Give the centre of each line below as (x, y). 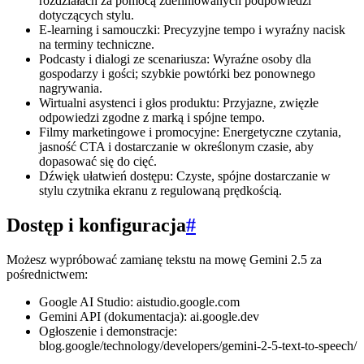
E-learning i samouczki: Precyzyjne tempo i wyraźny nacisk (192, 29)
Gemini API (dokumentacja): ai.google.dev (149, 316)
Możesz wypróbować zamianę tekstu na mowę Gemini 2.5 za (164, 259)
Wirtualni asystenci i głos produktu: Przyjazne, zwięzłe (179, 102)
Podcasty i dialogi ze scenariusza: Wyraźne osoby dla (175, 58)
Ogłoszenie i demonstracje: (108, 331)
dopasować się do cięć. (98, 161)
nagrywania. (71, 88)
